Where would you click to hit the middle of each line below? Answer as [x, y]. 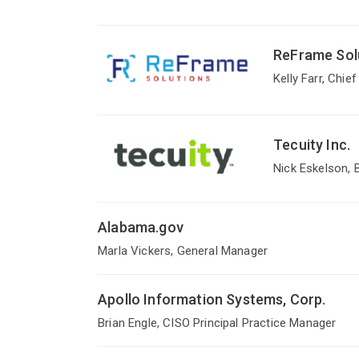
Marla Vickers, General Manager [183, 251]
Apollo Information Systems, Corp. [212, 300]
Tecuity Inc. [312, 145]
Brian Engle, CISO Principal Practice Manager [217, 323]
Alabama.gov [141, 228]
